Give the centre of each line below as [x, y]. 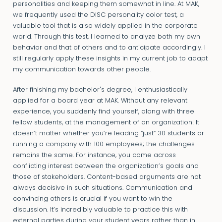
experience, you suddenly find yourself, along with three [103, 111]
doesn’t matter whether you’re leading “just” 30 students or [108, 133]
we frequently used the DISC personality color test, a [98, 15]
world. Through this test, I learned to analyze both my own [106, 37]
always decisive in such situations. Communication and [102, 188]
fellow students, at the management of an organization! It [106, 122]
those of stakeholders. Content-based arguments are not [107, 177]
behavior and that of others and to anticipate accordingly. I [109, 48]
